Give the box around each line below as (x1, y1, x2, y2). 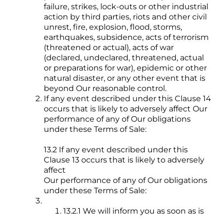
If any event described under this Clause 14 (44, 94, 211, 104)
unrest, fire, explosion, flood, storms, (44, 22, 182, 32)
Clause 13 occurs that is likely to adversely (44, 155, 204, 165)
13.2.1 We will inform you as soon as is (63, 206, 204, 216)
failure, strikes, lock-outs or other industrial (44, 2, 208, 12)
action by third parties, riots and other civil (44, 12, 207, 22)
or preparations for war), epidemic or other (44, 63, 207, 73)
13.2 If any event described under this (44, 145, 188, 155)
